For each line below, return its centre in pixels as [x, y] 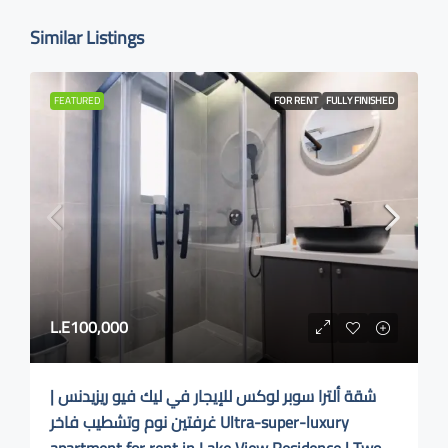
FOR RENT [296, 101]
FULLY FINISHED [360, 101]
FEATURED [77, 101]
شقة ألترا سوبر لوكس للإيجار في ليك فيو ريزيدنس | [213, 396]
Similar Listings [87, 38]
